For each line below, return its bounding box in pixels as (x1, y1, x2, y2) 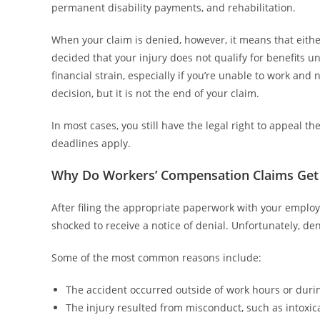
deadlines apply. (51, 136, 131, 150)
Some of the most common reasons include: (51, 250, 261, 264)
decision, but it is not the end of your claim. (51, 86, 259, 100)
